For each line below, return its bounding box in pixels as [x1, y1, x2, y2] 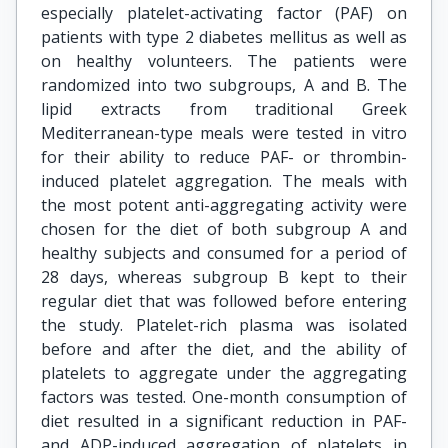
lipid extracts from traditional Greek [41, 98, 407, 120]
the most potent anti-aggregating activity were [41, 194, 407, 216]
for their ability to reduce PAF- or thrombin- [41, 146, 407, 168]
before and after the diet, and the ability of [41, 338, 407, 360]
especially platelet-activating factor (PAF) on [41, 2, 407, 24]
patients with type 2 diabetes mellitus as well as [41, 26, 407, 48]
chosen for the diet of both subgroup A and [41, 218, 407, 240]
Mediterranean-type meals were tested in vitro [41, 122, 407, 144]
